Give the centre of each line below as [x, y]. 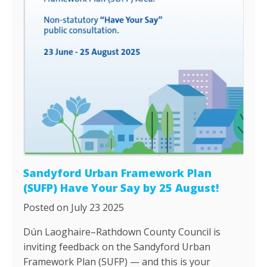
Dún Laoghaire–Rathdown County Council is [122, 232]
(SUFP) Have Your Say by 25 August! [121, 187]
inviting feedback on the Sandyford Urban [117, 246]
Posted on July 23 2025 [74, 207]
